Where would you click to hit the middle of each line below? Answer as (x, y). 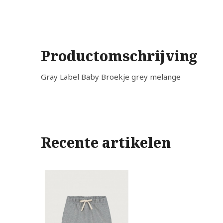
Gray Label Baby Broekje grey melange (111, 77)
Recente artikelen (106, 142)
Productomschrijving (119, 56)
